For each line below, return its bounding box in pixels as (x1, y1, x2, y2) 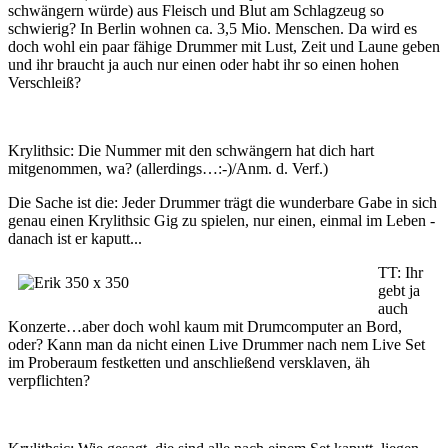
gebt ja (378, 282, 420, 299)
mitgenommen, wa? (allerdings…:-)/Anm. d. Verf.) (8, 160, 328, 177)
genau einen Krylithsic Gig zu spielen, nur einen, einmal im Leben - (8, 212, 435, 229)
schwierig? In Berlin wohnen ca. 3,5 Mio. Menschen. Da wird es (8, 20, 417, 37)
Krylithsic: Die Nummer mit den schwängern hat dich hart (8, 142, 374, 159)
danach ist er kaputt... (8, 230, 142, 247)
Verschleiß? (8, 74, 81, 91)
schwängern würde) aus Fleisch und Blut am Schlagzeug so (8, 2, 384, 19)
